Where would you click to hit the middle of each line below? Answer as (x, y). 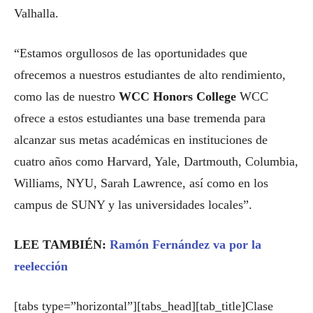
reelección (41, 266)
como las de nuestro (66, 96)
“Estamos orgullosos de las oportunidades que (131, 53)
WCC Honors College (177, 96)
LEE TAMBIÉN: (62, 245)
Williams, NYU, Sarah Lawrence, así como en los (141, 183)
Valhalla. (36, 13)
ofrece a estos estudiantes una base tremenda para (140, 118)
